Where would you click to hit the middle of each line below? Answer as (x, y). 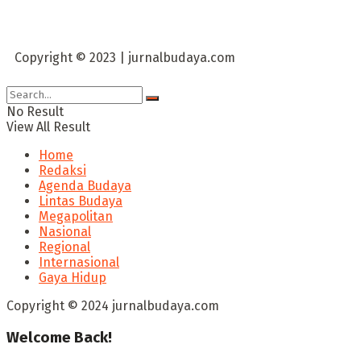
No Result (35, 112)
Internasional (79, 262)
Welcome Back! (59, 337)
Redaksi (62, 170)
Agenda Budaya (85, 186)
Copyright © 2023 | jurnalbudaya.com (127, 58)
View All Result (48, 127)
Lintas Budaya (81, 201)
